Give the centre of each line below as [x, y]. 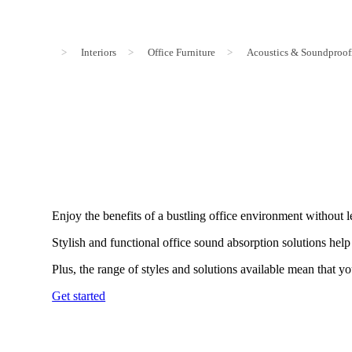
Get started [79, 295]
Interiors [99, 53]
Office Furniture [181, 53]
